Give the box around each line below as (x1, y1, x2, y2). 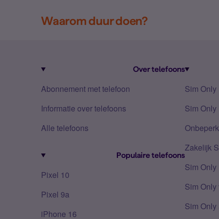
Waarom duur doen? (41, 14, 148, 27)
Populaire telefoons (116, 151, 185, 159)
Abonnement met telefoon (41, 83, 130, 94)
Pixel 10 (41, 169, 69, 180)
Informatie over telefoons (41, 103, 126, 114)
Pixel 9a (41, 189, 69, 200)
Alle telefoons (41, 122, 88, 133)
